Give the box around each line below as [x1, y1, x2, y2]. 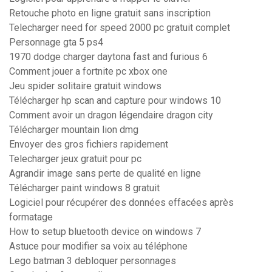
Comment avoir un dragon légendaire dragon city [9, 109, 213, 121]
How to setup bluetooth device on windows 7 [9, 226, 201, 238]
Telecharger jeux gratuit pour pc [9, 153, 141, 165]
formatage [9, 211, 53, 223]
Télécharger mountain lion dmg [9, 124, 138, 136]
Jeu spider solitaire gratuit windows [9, 80, 161, 92]
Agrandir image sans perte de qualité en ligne [9, 168, 201, 180]
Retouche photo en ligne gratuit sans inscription [9, 7, 211, 19]
